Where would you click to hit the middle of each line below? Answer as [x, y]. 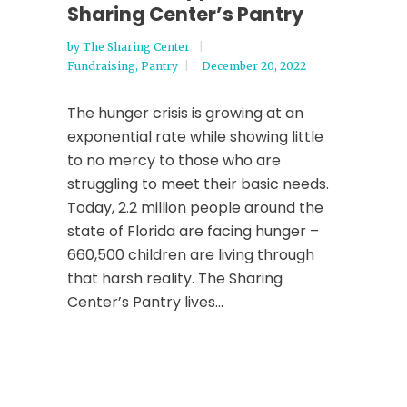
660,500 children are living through [191, 255]
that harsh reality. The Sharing [175, 278]
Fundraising [101, 66]
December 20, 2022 [254, 66]
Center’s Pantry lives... [145, 302]
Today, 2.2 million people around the [195, 208]
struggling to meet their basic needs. [198, 184]
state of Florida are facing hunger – [193, 231]
